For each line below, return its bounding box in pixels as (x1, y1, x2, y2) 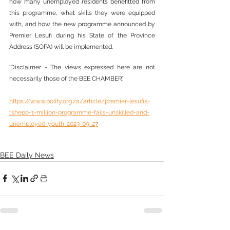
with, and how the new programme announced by (9, 20, 155, 28)
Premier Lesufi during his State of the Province (9, 31, 155, 39)
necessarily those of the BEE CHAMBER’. (9, 74, 123, 82)
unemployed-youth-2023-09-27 (9, 120, 98, 127)
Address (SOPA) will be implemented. (9, 43, 113, 50)
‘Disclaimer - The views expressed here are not (9, 63, 155, 71)
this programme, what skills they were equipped (9, 9, 155, 16)
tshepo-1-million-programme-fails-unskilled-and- (9, 108, 149, 116)
